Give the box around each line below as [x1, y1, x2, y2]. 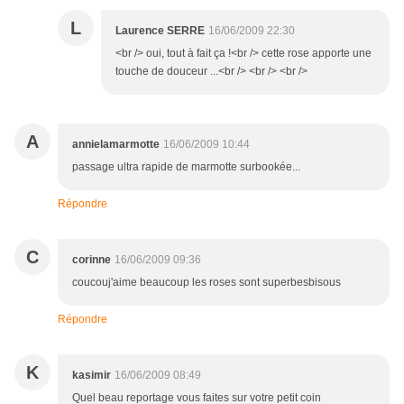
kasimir [72, 369, 111, 382]
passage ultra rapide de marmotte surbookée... [72, 161, 300, 174]
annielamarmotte [72, 138, 160, 151]
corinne [72, 253, 111, 267]
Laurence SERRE [115, 24, 205, 38]
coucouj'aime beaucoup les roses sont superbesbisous [72, 276, 341, 289]
